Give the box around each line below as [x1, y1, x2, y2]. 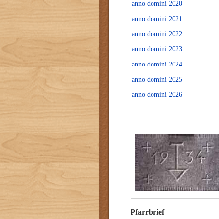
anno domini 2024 [132, 61, 182, 68]
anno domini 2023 [132, 45, 182, 53]
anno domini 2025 [132, 76, 182, 83]
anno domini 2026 [132, 91, 182, 98]
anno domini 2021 [132, 15, 182, 22]
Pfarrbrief [131, 208, 164, 216]
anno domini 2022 [132, 30, 182, 38]
